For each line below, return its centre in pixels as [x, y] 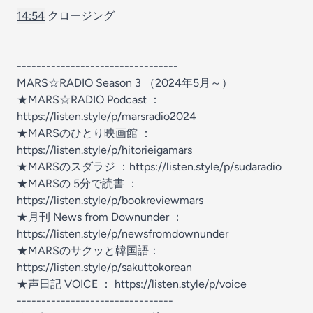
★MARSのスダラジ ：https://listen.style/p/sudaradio [149, 167]
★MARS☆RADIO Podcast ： [89, 100]
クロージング [80, 16]
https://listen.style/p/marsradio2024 [107, 116]
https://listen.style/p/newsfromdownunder [123, 234]
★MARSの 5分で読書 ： [78, 183]
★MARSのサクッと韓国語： [88, 250]
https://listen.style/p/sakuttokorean [104, 267]
